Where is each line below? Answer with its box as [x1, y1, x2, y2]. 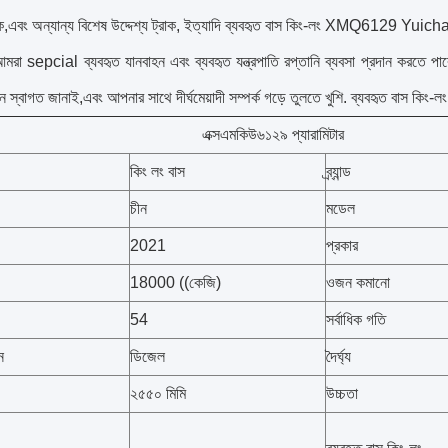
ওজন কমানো [326, 274, 390, 291]
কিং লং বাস [130, 163, 185, 180]
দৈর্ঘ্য [326, 348, 351, 365]
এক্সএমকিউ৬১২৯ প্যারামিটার [202, 126, 344, 143]
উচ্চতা [326, 385, 358, 402]
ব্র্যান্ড [326, 163, 351, 180]
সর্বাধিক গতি [326, 311, 386, 328]
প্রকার [326, 237, 358, 254]
